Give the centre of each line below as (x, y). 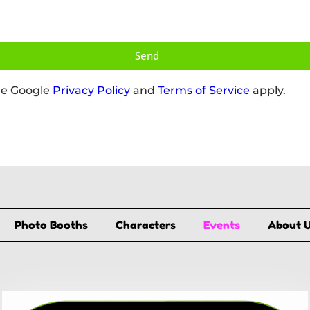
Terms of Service (204, 90)
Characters (145, 225)
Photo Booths (51, 225)
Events (221, 225)
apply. (268, 90)
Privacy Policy (91, 90)
